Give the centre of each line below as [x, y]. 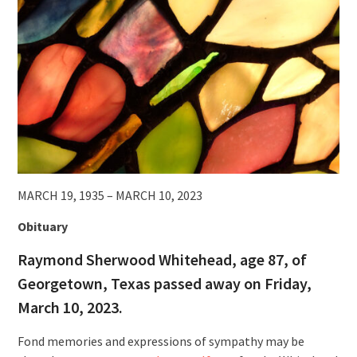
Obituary [42, 226]
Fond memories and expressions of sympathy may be [161, 341]
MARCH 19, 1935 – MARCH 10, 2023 [110, 195]
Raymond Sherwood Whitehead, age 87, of [162, 259]
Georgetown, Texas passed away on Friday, [164, 283]
